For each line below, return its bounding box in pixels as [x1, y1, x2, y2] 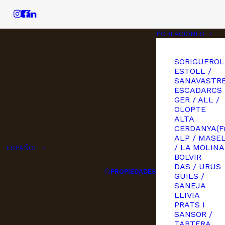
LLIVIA [174, 190, 200, 200]
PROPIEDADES [110, 168, 156, 175]
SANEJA [174, 181, 206, 190]
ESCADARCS [174, 85, 222, 95]
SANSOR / [174, 209, 212, 219]
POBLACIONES [156, 30, 204, 38]
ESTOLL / [174, 66, 211, 76]
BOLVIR [174, 152, 201, 162]
